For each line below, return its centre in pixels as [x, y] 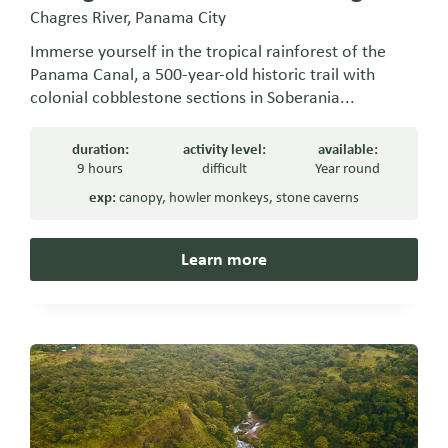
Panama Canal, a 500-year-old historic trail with [203, 74]
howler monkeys [218, 197]
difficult [224, 168]
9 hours [100, 168]
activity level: [224, 149]
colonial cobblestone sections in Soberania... [193, 97]
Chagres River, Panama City [128, 17]
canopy [140, 197]
